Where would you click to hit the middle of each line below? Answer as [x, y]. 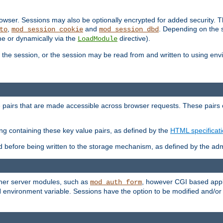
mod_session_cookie [47, 30]
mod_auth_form [116, 182]
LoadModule [98, 39]
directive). [134, 39]
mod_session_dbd [129, 30]
